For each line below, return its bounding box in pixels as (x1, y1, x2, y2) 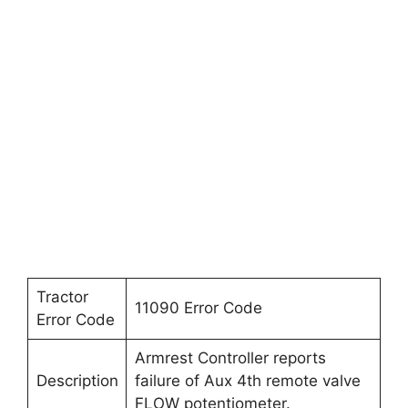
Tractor (36, 288, 88, 306)
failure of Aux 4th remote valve (134, 372, 361, 390)
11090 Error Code (134, 299, 262, 317)
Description (36, 372, 118, 390)
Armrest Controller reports (134, 349, 326, 367)
